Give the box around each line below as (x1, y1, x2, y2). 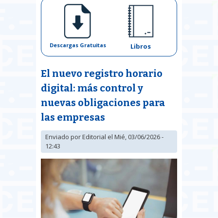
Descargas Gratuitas (49, 41, 106, 49)
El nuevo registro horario (41, 67, 163, 79)
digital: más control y (41, 82, 143, 94)
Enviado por (45, 132, 82, 141)
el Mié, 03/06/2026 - (106, 132, 163, 141)
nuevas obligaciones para (41, 96, 165, 109)
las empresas (41, 111, 105, 123)
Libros (130, 42, 151, 51)
